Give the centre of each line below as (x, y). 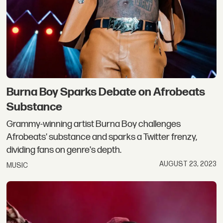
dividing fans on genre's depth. (64, 150)
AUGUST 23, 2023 (188, 164)
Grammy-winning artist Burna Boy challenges (94, 124)
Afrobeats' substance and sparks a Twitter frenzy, (102, 137)
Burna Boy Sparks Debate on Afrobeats (106, 92)
